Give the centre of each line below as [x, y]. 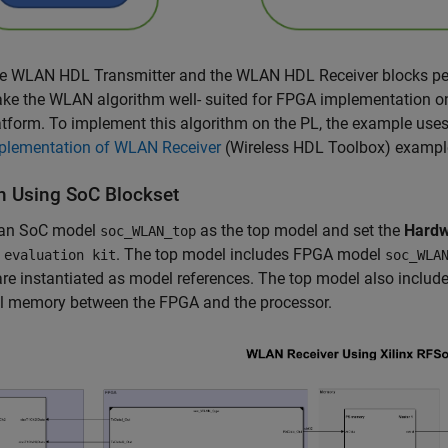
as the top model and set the [300, 230]
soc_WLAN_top [148, 230]
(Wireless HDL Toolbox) [306, 147]
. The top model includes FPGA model [250, 254]
